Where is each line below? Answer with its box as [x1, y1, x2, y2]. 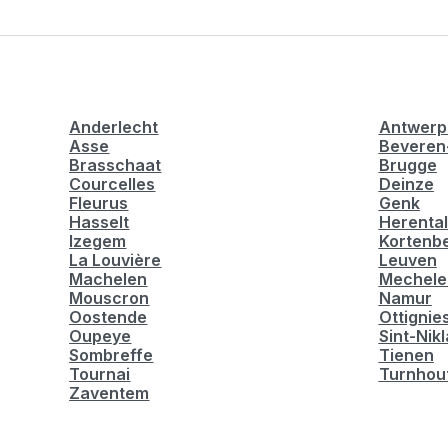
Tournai [69, 364, 131, 384]
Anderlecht [69, 117, 159, 137]
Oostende [69, 307, 148, 327]
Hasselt [69, 212, 130, 232]
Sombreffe [69, 345, 154, 365]
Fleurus [69, 193, 129, 213]
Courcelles [69, 174, 156, 194]
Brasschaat [69, 155, 162, 175]
